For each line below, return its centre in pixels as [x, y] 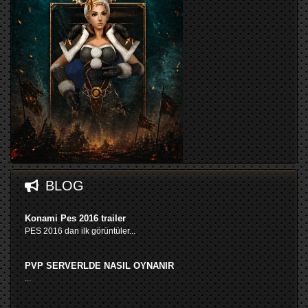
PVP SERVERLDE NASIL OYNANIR [99, 265]
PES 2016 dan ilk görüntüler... [80, 231]
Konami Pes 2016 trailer [75, 218]
